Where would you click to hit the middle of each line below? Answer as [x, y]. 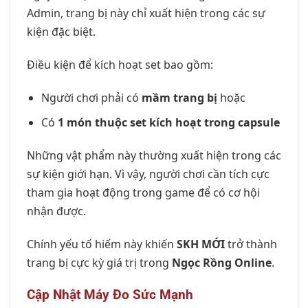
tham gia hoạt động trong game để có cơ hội [143, 193]
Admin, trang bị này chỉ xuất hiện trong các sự [146, 13]
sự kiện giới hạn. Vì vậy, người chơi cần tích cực [148, 174]
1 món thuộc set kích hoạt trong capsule [168, 123]
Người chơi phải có [91, 97]
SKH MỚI [201, 244]
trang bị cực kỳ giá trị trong [99, 263]
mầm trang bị [179, 97]
